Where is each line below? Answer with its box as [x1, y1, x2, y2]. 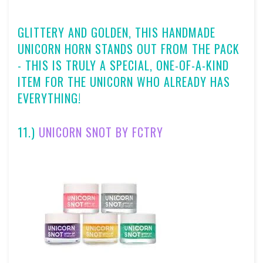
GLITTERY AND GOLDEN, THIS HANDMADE [18, 23, 215, 41]
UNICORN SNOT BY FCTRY [39, 123, 163, 141]
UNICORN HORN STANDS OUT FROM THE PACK [18, 39, 240, 58]
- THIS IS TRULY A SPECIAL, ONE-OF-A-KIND [18, 56, 229, 74]
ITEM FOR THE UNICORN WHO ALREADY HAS [18, 72, 230, 90]
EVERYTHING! [18, 89, 81, 107]
